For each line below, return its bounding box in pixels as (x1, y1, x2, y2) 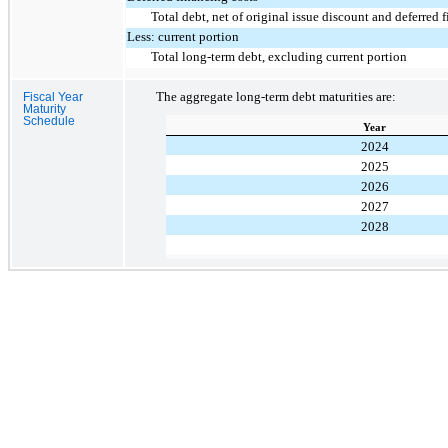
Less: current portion (127, 28, 240, 44)
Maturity (23, 102, 66, 115)
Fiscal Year (23, 90, 83, 103)
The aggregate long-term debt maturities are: (156, 88, 396, 104)
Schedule (23, 114, 75, 127)
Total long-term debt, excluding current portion (151, 48, 408, 64)
